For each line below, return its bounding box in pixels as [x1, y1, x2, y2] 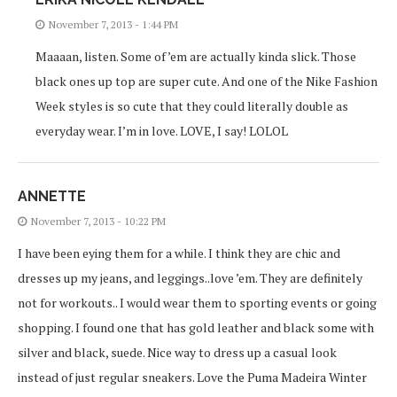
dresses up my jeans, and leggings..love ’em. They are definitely [18, 269, 362, 286]
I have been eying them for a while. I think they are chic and [18, 244, 340, 261]
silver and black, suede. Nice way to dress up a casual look [18, 343, 337, 361]
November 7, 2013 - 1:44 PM [49, 17, 178, 31]
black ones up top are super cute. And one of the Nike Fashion [35, 72, 378, 90]
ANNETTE [18, 187, 86, 205]
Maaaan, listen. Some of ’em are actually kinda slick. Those [35, 47, 356, 65]
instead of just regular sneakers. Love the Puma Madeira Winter [18, 368, 367, 385]
